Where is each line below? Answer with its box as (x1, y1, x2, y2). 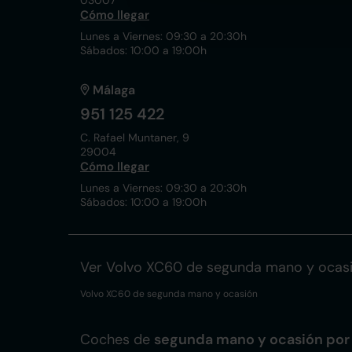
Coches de (80, 330, 154, 349)
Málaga (93, 82, 135, 98)
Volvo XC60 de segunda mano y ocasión (80, 288, 258, 300)
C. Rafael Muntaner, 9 (80, 130, 189, 145)
